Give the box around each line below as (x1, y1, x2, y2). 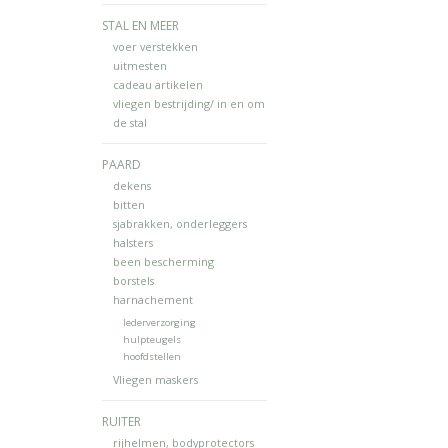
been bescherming (112, 254, 214, 270)
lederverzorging (122, 316, 196, 330)
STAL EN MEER (102, 17, 179, 34)
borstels (112, 273, 154, 289)
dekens (112, 178, 151, 194)
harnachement (112, 292, 193, 308)
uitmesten (112, 58, 167, 74)
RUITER (102, 413, 141, 431)
